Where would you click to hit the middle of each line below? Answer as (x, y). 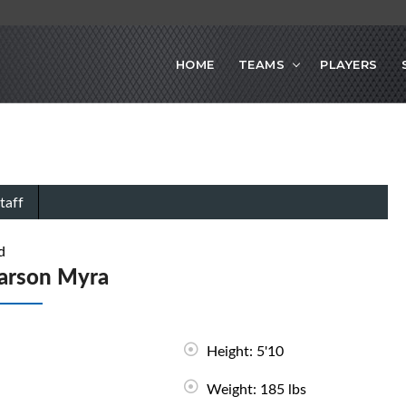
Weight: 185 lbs (256, 389)
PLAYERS (349, 64)
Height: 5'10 (245, 351)
